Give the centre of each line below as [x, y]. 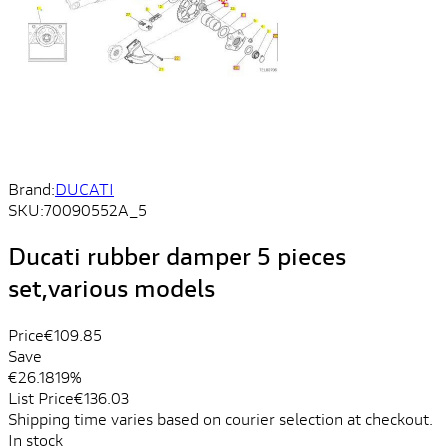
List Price [41, 397]
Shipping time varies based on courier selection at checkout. [220, 418]
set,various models [111, 287]
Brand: [31, 188]
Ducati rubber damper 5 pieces [177, 255]
